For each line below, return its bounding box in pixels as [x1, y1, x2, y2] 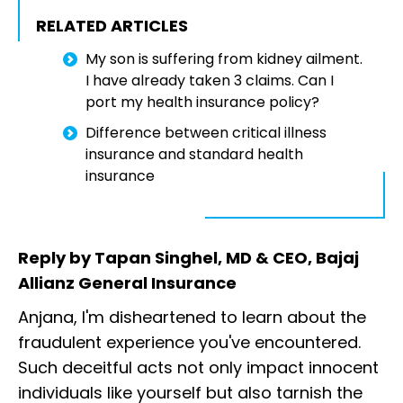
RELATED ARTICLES [36, 14, 188, 38]
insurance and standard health [85, 144, 303, 166]
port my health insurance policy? [85, 92, 319, 113]
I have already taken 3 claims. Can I [85, 70, 334, 92]
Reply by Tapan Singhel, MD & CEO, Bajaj [18, 246, 359, 270]
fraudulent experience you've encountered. [18, 331, 361, 354]
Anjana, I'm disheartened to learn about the [18, 306, 366, 329]
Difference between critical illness [85, 122, 327, 144]
